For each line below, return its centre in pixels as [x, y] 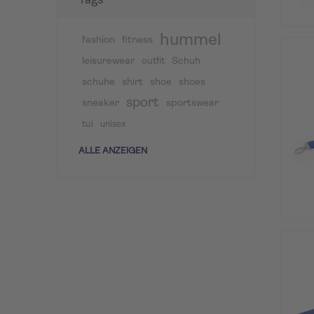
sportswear [192, 103]
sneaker [100, 103]
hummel [190, 40]
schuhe [98, 82]
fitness [137, 40]
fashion [98, 40]
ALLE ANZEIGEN [112, 151]
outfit [153, 61]
